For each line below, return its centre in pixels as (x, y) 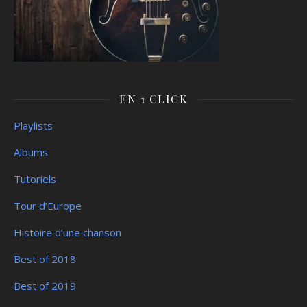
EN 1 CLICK (153, 99)
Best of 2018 (45, 259)
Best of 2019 (45, 286)
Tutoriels (35, 179)
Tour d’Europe (48, 206)
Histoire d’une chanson (67, 233)
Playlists (33, 126)
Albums (31, 152)
